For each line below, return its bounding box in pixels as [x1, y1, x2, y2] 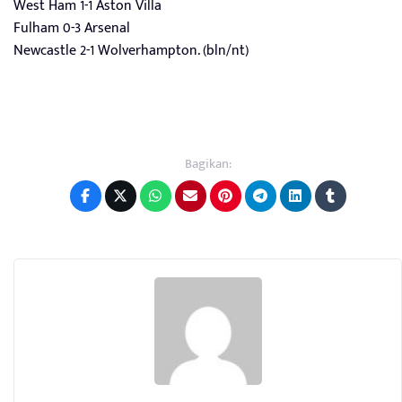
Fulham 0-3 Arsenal [13, 16, 130, 41]
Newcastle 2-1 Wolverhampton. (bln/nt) [13, 39, 249, 64]
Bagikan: [184, 153, 232, 176]
